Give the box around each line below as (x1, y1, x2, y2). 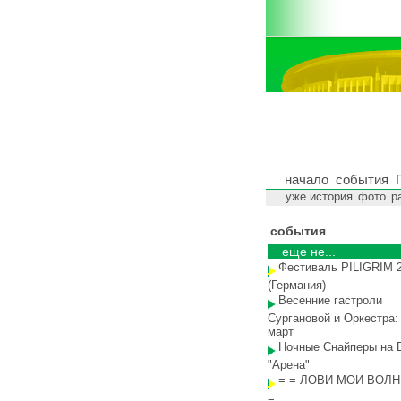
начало (285, 172, 328, 187)
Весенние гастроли (278, 294, 382, 307)
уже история (286, 190, 353, 203)
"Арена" (268, 358, 310, 371)
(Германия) (268, 278, 326, 292)
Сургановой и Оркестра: (268, 311, 398, 325)
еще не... (282, 244, 336, 259)
